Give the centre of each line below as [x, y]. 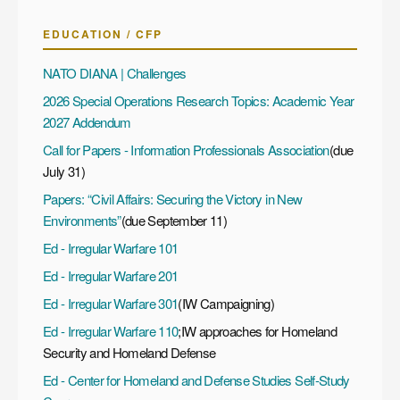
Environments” [82, 220]
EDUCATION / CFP [103, 33]
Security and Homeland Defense [129, 352]
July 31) [64, 171]
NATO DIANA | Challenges [115, 72]
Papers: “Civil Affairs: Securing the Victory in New [173, 198]
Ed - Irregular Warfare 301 [111, 303]
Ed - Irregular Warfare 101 [111, 247]
